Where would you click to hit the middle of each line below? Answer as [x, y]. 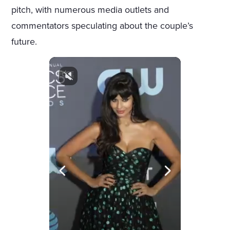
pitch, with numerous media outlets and [90, 9]
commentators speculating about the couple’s [102, 25]
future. [24, 41]
